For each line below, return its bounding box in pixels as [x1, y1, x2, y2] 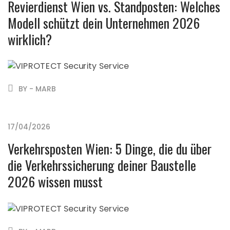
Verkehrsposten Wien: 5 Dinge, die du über [8, 139, 212, 159]
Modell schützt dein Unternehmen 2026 [8, 12, 200, 33]
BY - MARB [18, 84, 56, 94]
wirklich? [8, 29, 52, 49]
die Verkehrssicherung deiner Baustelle [8, 155, 196, 176]
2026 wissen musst [8, 171, 103, 192]
